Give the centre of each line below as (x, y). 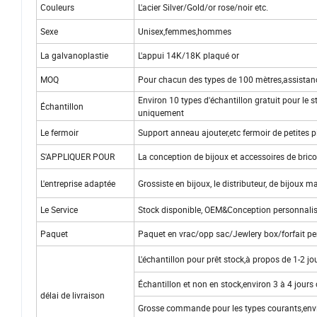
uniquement (161, 113)
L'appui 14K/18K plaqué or (191, 56)
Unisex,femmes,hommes (185, 31)
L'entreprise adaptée (78, 184)
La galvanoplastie (74, 56)
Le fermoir (59, 133)
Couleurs (57, 7)
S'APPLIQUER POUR (77, 157)
